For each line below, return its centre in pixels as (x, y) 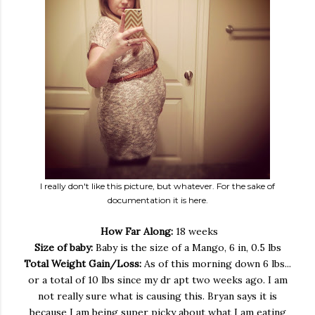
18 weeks (195, 231)
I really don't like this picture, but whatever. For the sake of (157, 186)
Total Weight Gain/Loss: (83, 264)
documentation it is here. (157, 200)
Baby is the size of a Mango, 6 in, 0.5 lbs (187, 247)
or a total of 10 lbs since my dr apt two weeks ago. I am (157, 280)
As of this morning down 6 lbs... (216, 264)
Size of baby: (63, 247)
